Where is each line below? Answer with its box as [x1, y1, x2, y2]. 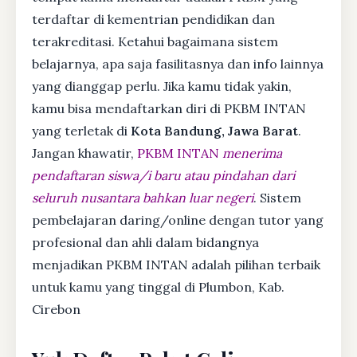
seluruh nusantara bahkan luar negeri [32, 189, 253, 206]
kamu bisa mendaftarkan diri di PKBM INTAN [32, 100, 306, 116]
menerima [222, 144, 282, 161]
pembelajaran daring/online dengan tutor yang [32, 211, 324, 228]
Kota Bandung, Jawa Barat [131, 122, 298, 139]
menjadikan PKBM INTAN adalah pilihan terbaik [32, 256, 320, 273]
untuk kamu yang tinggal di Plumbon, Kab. [32, 278, 284, 295]
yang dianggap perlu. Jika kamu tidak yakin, [32, 77, 292, 94]
